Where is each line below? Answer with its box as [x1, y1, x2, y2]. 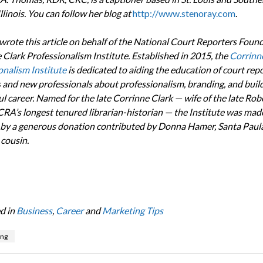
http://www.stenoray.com [132, 7, 235, 19]
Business [16, 204, 52, 216]
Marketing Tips [102, 204, 163, 216]
